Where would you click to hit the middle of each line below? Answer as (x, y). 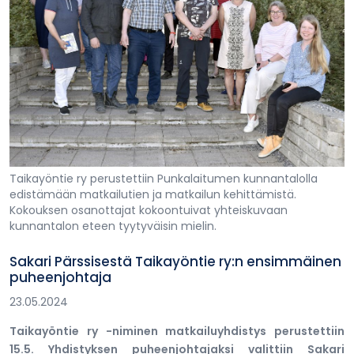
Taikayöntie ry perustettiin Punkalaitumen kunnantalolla (164, 178)
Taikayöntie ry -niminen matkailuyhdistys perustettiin (177, 331)
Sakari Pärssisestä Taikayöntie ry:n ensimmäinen (175, 261)
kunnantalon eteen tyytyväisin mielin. (113, 226)
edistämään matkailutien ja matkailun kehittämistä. (153, 194)
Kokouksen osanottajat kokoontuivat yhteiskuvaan (149, 210)
